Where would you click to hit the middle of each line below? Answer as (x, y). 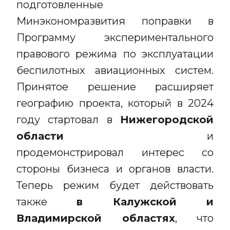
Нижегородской (167, 120)
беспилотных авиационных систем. (115, 70)
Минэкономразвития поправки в (115, 21)
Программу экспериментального (115, 37)
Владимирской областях (96, 218)
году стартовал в (68, 120)
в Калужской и (145, 202)
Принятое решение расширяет (115, 87)
